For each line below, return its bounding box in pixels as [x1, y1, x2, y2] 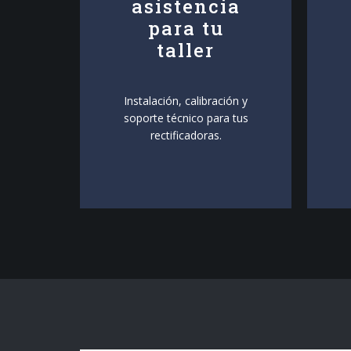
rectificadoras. [150, 128, 222, 143]
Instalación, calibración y [124, 93, 248, 108]
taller [157, 38, 215, 63]
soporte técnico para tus [123, 110, 248, 125]
